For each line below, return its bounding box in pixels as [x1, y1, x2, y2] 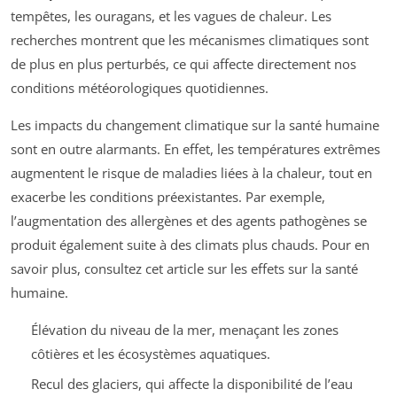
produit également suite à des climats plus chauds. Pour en [11, 235, 370, 253]
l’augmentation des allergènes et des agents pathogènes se [11, 211, 367, 230]
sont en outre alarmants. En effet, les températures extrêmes [11, 139, 380, 158]
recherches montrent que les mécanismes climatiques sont [11, 30, 369, 49]
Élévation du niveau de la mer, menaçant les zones [30, 320, 339, 339]
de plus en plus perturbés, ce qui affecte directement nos [11, 54, 356, 73]
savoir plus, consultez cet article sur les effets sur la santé [11, 259, 358, 277]
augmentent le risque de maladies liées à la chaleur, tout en [11, 163, 372, 182]
